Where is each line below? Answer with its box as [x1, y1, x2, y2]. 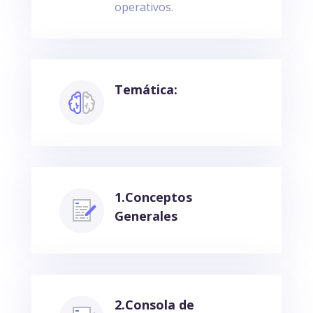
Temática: [114, 80, 177, 98]
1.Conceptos [114, 188, 192, 205]
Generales [114, 207, 177, 224]
